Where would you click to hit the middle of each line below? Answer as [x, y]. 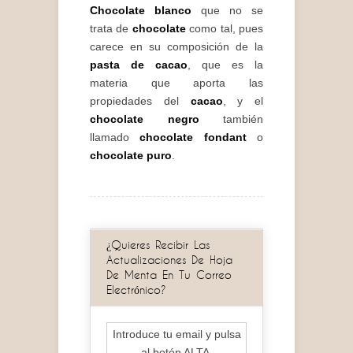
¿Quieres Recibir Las [158, 245]
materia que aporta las [176, 83]
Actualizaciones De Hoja [169, 260]
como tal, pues [225, 29]
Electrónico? [136, 290]
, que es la [225, 65]
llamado [115, 137]
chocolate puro [131, 156]
